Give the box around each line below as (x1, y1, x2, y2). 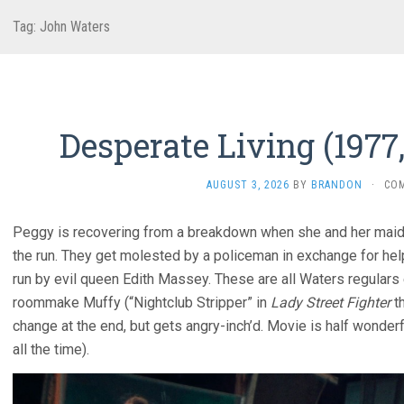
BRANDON (310, 179, 363, 191)
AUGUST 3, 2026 (206, 179, 289, 191)
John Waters (40, 18, 110, 35)
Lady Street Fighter (271, 294, 390, 311)
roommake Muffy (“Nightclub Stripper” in (13, 294, 271, 311)
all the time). (13, 341, 89, 358)
